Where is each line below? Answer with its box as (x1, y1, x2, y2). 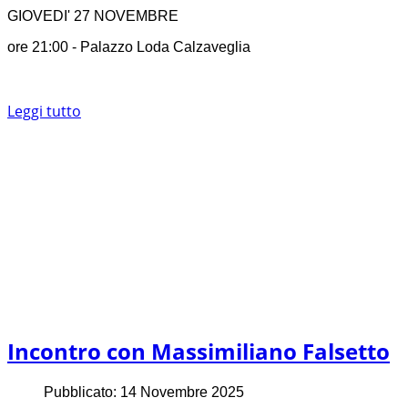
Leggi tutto (7, 101, 81, 122)
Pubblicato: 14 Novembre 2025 (44, 384, 244, 401)
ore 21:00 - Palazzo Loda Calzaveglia (7, 39, 250, 56)
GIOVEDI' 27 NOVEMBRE (7, 8, 178, 25)
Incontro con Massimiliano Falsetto (7, 336, 390, 367)
